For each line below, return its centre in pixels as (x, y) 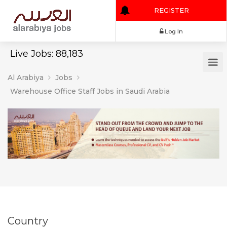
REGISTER (202, 12)
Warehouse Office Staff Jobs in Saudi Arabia (90, 91)
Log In (204, 37)
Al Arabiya (26, 78)
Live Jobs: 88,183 (47, 54)
